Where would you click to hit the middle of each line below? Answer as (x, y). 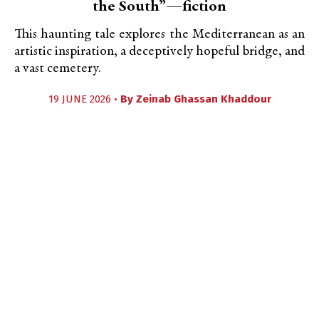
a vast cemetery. (58, 69)
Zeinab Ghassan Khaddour (203, 99)
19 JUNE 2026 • (84, 99)
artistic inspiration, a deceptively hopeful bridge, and (159, 52)
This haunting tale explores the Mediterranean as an (159, 35)
